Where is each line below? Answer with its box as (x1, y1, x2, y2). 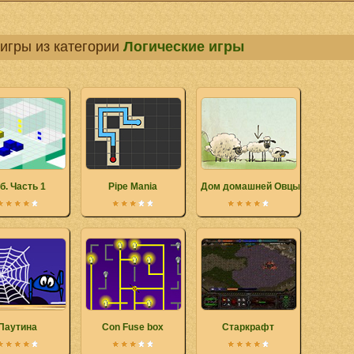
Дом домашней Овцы (201, 181, 300, 192)
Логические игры (123, 39, 244, 55)
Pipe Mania (108, 181, 157, 192)
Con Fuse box (102, 322, 164, 333)
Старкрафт (222, 322, 274, 333)
